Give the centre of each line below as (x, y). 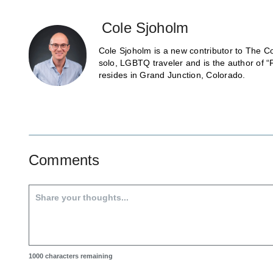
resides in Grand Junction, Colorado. (172, 75)
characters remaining (78, 256)
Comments (64, 160)
